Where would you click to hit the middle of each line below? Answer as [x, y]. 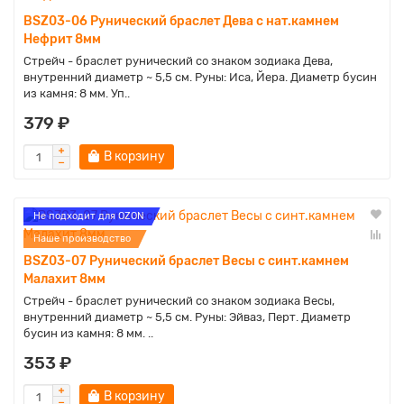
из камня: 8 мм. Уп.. [77, 93]
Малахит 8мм [64, 279]
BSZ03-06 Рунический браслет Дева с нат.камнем [181, 21]
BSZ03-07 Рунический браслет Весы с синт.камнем [186, 261]
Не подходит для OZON [89, 216]
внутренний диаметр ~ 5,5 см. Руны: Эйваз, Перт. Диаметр [187, 317]
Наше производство [82, 239]
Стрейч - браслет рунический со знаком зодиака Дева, [178, 61]
